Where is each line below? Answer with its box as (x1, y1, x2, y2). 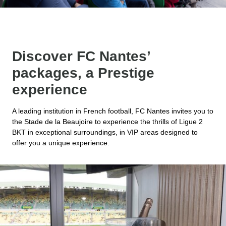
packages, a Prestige (12, 65, 154, 81)
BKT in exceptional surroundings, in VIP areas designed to (12, 128, 198, 136)
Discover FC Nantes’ (12, 48, 150, 64)
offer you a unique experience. (12, 138, 109, 147)
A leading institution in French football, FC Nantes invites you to (12, 106, 213, 115)
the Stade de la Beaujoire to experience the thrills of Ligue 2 (12, 117, 203, 126)
